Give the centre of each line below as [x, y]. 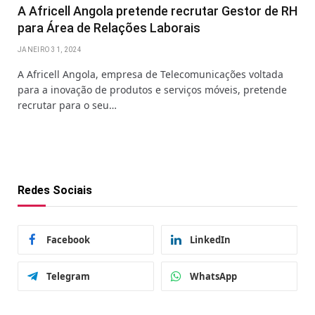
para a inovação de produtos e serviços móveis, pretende [152, 89]
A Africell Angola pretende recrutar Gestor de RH [157, 11]
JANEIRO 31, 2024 [50, 49]
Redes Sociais [55, 190]
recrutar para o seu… [67, 105]
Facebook [68, 239]
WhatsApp [213, 276]
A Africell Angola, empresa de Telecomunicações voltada [150, 74]
